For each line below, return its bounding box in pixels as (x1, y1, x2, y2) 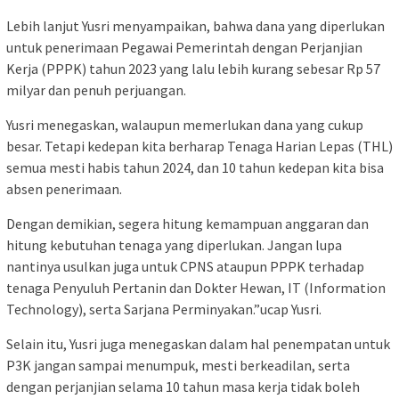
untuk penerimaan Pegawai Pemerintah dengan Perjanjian (6, 38, 362, 57)
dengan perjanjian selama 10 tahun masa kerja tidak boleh (6, 378, 360, 396)
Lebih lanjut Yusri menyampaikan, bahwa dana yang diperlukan (6, 17, 385, 36)
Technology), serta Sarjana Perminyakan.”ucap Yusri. (6, 300, 322, 319)
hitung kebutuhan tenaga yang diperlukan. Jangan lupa (6, 236, 342, 255)
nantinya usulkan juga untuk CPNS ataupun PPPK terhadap (6, 257, 364, 276)
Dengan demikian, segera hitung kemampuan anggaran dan (6, 215, 369, 233)
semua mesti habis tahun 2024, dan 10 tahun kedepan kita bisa (6, 159, 384, 177)
